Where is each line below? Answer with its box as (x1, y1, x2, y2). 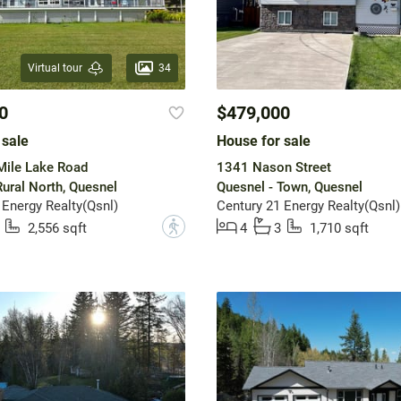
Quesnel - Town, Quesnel (216, 179, 363, 196)
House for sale (216, 132, 311, 150)
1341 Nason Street (216, 159, 331, 176)
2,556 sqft (27, 220, 87, 237)
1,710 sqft (309, 220, 369, 237)
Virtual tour (27, 62, 82, 75)
